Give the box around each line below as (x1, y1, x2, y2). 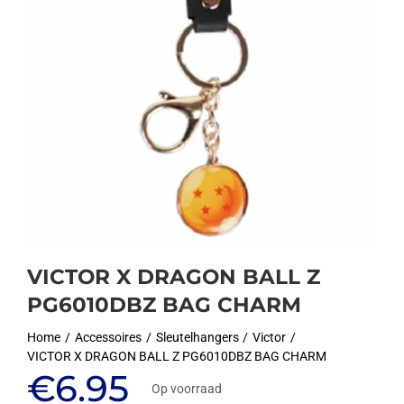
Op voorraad (151, 381, 222, 396)
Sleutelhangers (155, 330, 239, 345)
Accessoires (74, 330, 142, 345)
